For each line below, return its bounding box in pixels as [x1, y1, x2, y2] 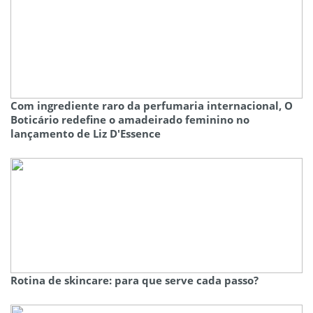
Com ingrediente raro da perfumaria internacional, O [10, 99, 293, 113]
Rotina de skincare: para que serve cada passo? [10, 273, 259, 288]
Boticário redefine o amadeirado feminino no [10, 112, 249, 127]
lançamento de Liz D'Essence [10, 126, 161, 141]
